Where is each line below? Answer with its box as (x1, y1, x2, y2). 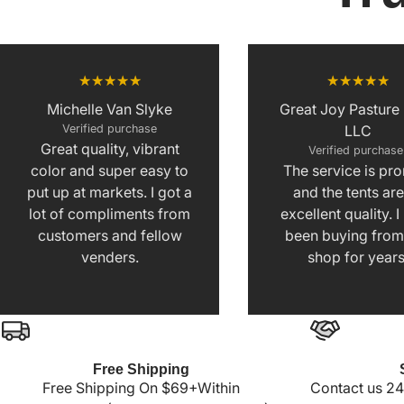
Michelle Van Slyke (47, 99, 173, 118)
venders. (80, 247, 139, 266)
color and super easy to (31, 161, 189, 179)
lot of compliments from (29, 204, 191, 223)
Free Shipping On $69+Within (41, 378, 240, 397)
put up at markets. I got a (27, 182, 193, 201)
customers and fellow (37, 225, 182, 244)
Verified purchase (62, 121, 158, 135)
